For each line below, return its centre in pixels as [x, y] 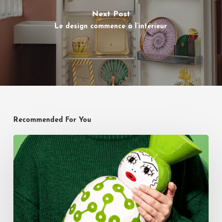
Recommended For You [52, 120]
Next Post [111, 15]
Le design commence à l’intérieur [111, 27]
